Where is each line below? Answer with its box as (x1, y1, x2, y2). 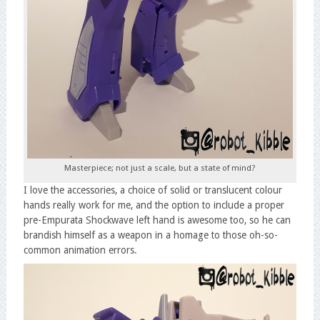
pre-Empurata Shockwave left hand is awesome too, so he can (23, 214, 291, 226)
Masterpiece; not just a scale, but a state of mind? (64, 163, 256, 174)
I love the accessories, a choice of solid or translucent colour (23, 184, 282, 196)
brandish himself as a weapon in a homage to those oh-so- (23, 229, 278, 241)
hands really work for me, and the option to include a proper (23, 199, 284, 211)
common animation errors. (23, 244, 137, 256)
